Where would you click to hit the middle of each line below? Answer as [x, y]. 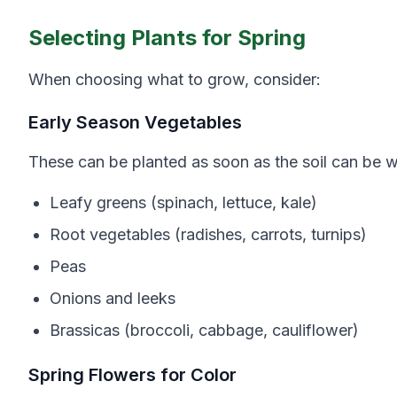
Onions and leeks [113, 298]
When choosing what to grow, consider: [175, 79]
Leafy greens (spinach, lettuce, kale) [183, 202]
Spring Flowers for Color [132, 375]
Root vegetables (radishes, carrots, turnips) [208, 234]
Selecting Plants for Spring [167, 38]
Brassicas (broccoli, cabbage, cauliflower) [204, 330]
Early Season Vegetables [135, 122]
